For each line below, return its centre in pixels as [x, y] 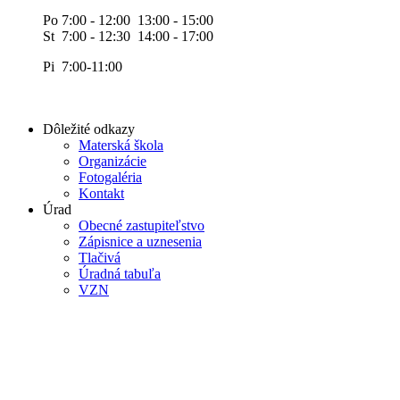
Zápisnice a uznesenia [140, 242]
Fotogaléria [110, 178]
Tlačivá [100, 258]
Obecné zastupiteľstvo [142, 226]
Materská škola [121, 146]
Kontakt [101, 194]
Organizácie [112, 162]
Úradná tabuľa [120, 274]
